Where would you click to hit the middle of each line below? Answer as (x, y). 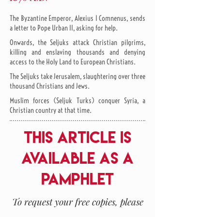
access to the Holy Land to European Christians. (73, 62)
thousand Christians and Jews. (50, 86)
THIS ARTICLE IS (77, 137)
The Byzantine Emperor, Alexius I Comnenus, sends (77, 18)
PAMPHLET (77, 179)
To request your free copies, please (77, 201)
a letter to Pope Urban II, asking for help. (64, 28)
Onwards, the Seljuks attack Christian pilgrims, (77, 42)
